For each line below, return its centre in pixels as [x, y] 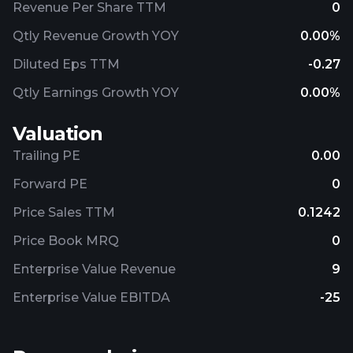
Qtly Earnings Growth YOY [96, 93]
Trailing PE [46, 156]
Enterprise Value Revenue [94, 269]
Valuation [58, 134]
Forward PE [50, 184]
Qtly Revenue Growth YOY [96, 36]
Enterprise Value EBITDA [91, 297]
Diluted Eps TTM [66, 64]
